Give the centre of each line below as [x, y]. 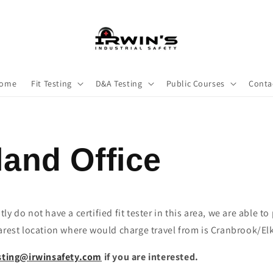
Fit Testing [51, 83]
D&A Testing [119, 83]
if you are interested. [150, 257]
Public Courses [195, 83]
